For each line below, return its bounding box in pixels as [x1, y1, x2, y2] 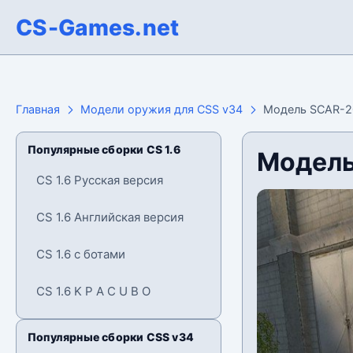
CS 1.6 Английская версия [36, 210, 184, 225]
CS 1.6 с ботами [36, 247, 125, 262]
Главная [16, 102, 60, 116]
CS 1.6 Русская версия [36, 173, 163, 188]
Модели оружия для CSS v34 [80, 102, 243, 116]
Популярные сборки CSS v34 [28, 330, 194, 344]
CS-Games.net [16, 13, 180, 41]
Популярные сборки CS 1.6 [28, 143, 180, 156]
